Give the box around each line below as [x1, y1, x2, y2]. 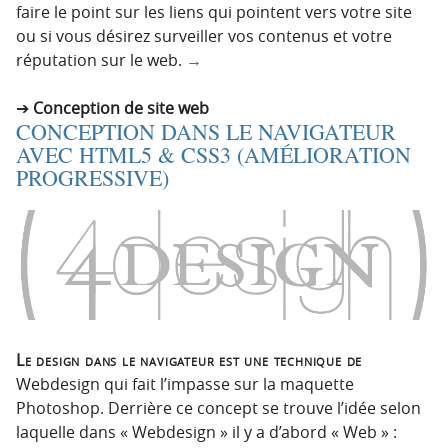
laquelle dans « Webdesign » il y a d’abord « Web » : [16, 420, 397, 443]
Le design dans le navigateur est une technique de [16, 348, 363, 371]
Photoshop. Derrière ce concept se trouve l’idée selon [16, 396, 421, 419]
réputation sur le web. [16, 49, 186, 71]
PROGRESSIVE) [16, 163, 169, 192]
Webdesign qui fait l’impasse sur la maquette [16, 372, 354, 395]
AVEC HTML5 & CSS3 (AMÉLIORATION [16, 140, 411, 169]
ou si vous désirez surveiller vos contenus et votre [16, 25, 392, 47]
